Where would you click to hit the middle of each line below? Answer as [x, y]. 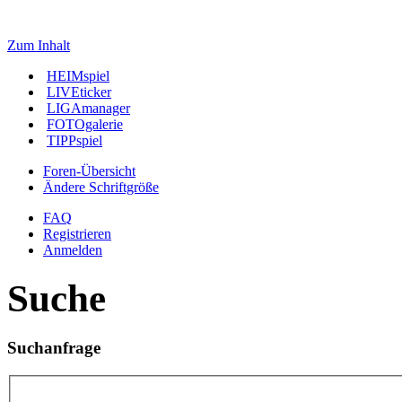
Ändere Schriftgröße [101, 187]
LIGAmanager [88, 108]
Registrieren [77, 234]
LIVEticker [79, 92]
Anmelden [73, 250]
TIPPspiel [74, 140]
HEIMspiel [78, 76]
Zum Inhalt [39, 45]
